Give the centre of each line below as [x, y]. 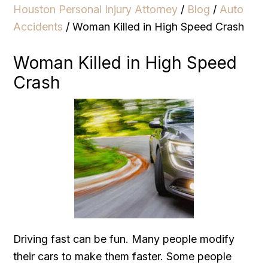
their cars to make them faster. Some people [123, 256]
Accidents [38, 26]
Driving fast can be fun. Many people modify [124, 239]
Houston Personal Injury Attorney [96, 9]
